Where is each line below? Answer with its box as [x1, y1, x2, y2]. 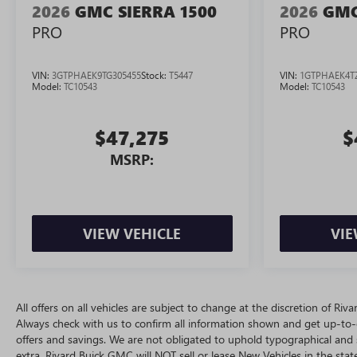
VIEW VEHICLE [83, 224, 182, 244]
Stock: [141, 69, 169, 82]
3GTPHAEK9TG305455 [52, 69, 141, 82]
